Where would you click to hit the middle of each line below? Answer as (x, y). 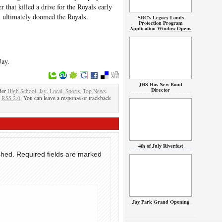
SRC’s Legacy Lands (161, 17)
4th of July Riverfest (161, 146)
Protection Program (161, 23)
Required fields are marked (59, 154)
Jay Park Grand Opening (161, 202)
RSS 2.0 (11, 98)
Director (161, 90)
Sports (73, 91)
